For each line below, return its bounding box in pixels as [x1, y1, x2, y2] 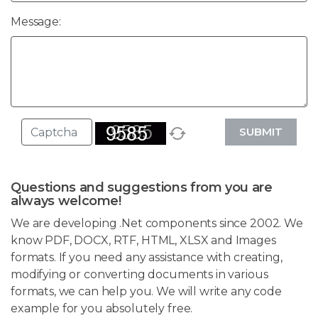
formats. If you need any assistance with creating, [11, 251, 283, 265]
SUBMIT [239, 125, 283, 139]
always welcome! [11, 193, 121, 209]
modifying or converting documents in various [11, 268, 268, 282]
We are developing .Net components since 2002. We [11, 216, 303, 231]
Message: [11, 15, 61, 29]
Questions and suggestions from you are [11, 180, 273, 196]
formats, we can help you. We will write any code [11, 285, 282, 299]
